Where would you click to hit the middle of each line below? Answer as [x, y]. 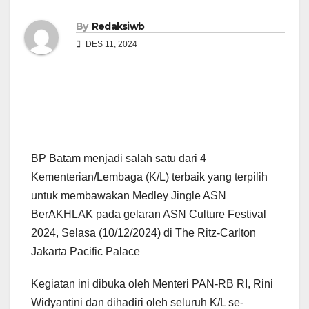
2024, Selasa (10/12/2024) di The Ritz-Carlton [143, 233]
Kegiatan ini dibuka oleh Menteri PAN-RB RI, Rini [152, 284]
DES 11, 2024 [110, 44]
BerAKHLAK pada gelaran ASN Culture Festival [149, 215]
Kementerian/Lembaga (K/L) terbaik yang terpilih [149, 177]
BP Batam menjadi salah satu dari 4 [119, 159]
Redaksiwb [118, 27]
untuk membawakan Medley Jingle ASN [129, 196]
